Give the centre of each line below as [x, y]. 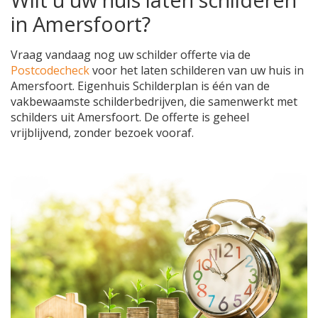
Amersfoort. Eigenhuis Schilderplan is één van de [140, 86]
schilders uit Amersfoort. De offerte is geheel [130, 117]
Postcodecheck [50, 70]
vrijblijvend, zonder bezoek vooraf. [102, 132]
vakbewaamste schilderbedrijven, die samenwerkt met [154, 101]
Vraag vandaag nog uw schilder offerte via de [131, 54]
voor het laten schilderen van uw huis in [197, 70]
